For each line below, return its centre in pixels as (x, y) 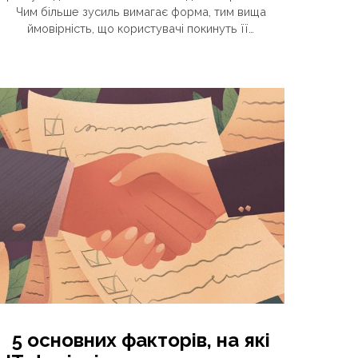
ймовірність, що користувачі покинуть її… (141, 28)
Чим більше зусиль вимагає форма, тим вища (141, 12)
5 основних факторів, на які (141, 340)
